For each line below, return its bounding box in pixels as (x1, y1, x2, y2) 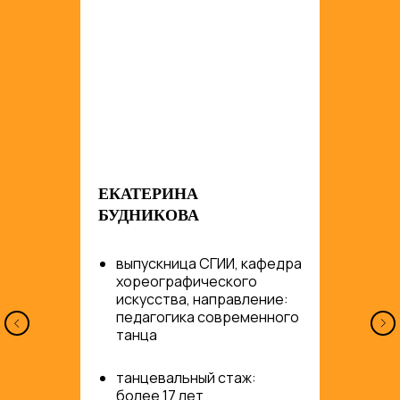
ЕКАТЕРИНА (98, 185, 198, 203)
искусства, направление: (116, 289, 288, 309)
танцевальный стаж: (116, 368, 256, 387)
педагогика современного (116, 307, 299, 327)
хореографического (116, 271, 257, 291)
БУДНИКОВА (98, 206, 199, 224)
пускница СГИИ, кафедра (133, 254, 302, 273)
